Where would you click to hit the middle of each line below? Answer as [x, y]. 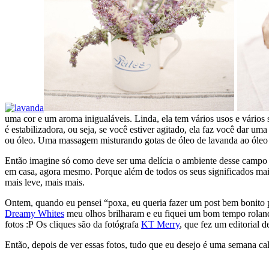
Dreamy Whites [35, 213]
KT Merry [160, 224]
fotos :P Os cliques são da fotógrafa [73, 224]
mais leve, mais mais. [45, 182]
